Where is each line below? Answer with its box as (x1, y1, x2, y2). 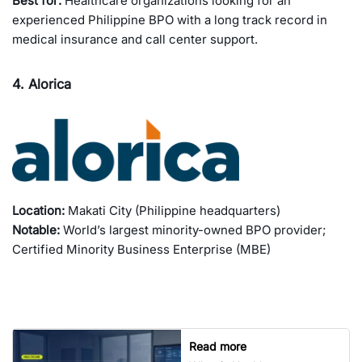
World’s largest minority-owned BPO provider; (60, 222, 326, 238)
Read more (189, 339, 246, 354)
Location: (12, 203, 65, 219)
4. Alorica (12, 76, 71, 93)
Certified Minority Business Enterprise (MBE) (12, 242, 271, 258)
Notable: (12, 222, 60, 238)
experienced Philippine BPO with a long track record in (12, 12, 327, 28)
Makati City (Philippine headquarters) (65, 203, 280, 219)
